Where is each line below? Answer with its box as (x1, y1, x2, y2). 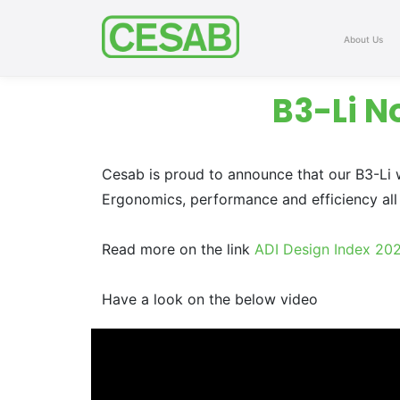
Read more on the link (102, 240, 254, 258)
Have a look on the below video (102, 290, 327, 308)
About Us (344, 34, 383, 46)
